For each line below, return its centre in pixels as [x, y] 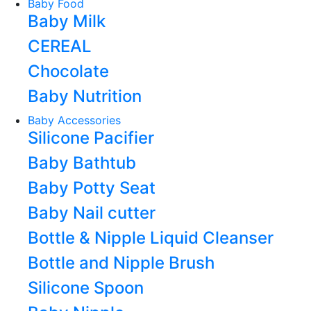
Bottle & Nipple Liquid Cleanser [151, 238]
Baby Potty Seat [92, 188]
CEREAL [60, 46]
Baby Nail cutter [92, 213]
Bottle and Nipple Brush [121, 263]
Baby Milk [67, 21]
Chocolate [68, 71]
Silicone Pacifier [91, 138]
